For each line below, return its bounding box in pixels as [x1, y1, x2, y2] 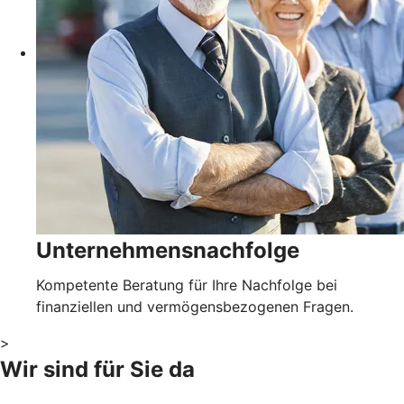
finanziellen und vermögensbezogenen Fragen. [36, 297, 353, 316]
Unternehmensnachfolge [36, 236, 299, 263]
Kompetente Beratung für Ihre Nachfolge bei [36, 275, 337, 294]
